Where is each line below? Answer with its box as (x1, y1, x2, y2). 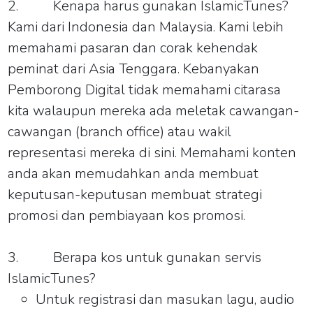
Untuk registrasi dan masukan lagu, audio (36, 289, 295, 309)
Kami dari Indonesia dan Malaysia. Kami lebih (8, 17, 284, 36)
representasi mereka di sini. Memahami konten (8, 143, 297, 162)
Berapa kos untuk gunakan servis (53, 247, 262, 267)
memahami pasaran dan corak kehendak (8, 38, 259, 57)
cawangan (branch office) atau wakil (8, 122, 232, 141)
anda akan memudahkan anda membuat (8, 163, 259, 183)
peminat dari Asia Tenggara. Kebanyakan (8, 59, 260, 78)
